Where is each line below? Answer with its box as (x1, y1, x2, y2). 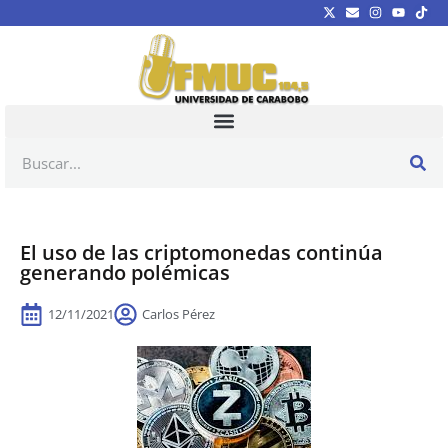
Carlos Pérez (142, 304, 215, 323)
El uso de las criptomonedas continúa (20, 238, 383, 266)
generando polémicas (20, 258, 230, 286)
